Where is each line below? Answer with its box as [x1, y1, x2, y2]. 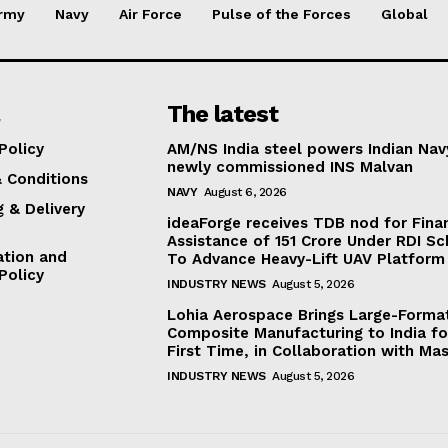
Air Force [119, 5, 182, 22]
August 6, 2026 [203, 184, 287, 199]
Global [381, 5, 428, 22]
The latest [167, 99, 279, 128]
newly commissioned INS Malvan [167, 157, 414, 176]
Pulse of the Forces [212, 5, 351, 22]
